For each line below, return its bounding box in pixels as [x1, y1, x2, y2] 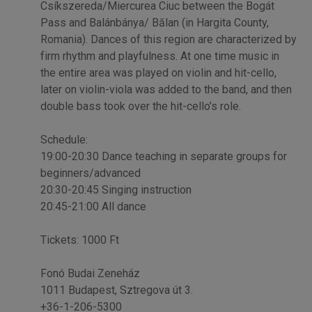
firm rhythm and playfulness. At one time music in [40, 49, 279, 63]
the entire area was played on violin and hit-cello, [40, 65, 276, 79]
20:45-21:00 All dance [40, 199, 146, 213]
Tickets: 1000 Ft [40, 233, 119, 247]
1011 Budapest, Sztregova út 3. [40, 283, 193, 297]
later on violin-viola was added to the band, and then [40, 82, 292, 96]
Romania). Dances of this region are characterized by [40, 32, 297, 46]
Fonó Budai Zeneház [40, 266, 140, 280]
